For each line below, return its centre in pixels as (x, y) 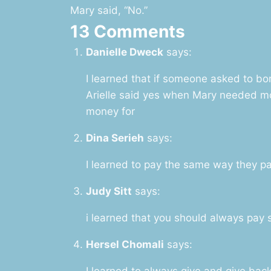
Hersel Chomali (125, 244)
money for (110, 111)
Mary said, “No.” (109, 10)
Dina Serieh (115, 138)
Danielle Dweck (124, 52)
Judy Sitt (109, 191)
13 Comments (128, 31)
